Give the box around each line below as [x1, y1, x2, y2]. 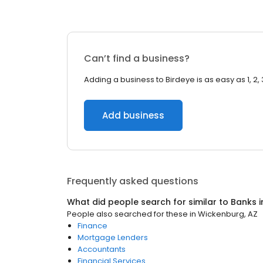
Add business [102, 109, 164, 122]
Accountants [77, 244, 126, 255]
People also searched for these [67, 208, 188, 220]
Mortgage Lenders [77, 232, 148, 243]
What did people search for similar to [67, 196, 231, 208]
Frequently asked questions [67, 174, 198, 188]
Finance [77, 220, 107, 231]
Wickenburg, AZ [198, 208, 258, 220]
